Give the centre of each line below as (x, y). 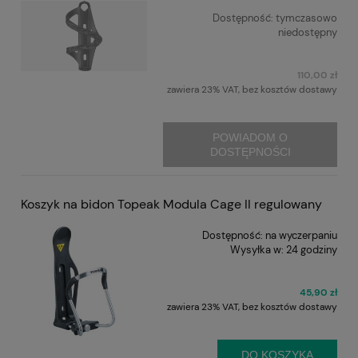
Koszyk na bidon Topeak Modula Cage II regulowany (171, 204)
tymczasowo (306, 18)
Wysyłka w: (257, 249)
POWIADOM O (251, 137)
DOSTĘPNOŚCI (250, 151)
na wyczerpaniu (301, 235)
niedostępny (308, 32)
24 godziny (312, 249)
